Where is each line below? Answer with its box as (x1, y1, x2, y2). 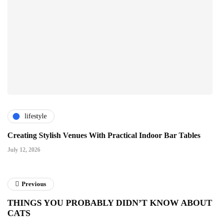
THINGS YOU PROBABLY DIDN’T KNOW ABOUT (7, 197, 212, 208)
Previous (22, 180, 46, 188)
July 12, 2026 (7, 146, 40, 153)
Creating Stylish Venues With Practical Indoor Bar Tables (7, 131, 200, 139)
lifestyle (25, 112, 47, 120)
